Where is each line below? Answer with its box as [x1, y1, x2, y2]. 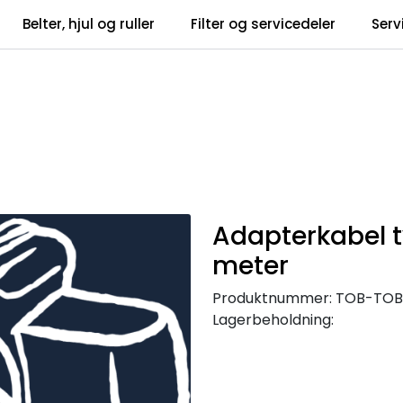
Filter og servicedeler [191, 14, 336, 33]
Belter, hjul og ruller [22, 14, 156, 33]
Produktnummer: [212, 287, 332, 309]
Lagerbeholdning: [212, 309, 334, 330]
